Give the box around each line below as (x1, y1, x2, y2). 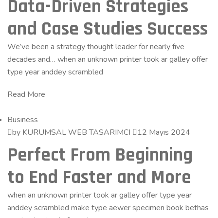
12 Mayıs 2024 (137, 127, 190, 138)
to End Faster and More (7, 165, 191, 190)
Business (7, 114, 38, 125)
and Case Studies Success (7, 17, 208, 41)
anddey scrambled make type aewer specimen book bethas (7, 202, 209, 213)
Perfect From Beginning (7, 143, 193, 167)
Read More (7, 89, 45, 100)
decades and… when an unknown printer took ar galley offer (7, 54, 208, 65)
